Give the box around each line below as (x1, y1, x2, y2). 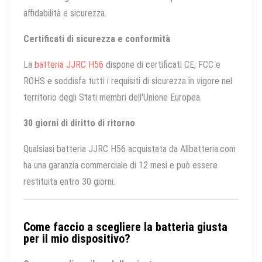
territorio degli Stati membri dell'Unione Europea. (23, 92, 202, 104)
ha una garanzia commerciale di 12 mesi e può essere (23, 160, 218, 171)
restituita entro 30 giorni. (23, 176, 115, 188)
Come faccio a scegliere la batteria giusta (23, 220, 227, 235)
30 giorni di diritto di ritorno (23, 118, 135, 129)
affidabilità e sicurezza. (23, 8, 106, 19)
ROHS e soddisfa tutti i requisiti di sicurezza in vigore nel (23, 75, 232, 87)
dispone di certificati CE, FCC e (104, 59, 220, 71)
